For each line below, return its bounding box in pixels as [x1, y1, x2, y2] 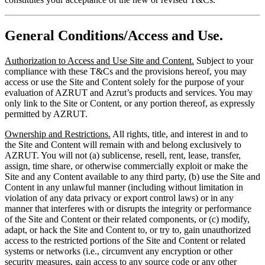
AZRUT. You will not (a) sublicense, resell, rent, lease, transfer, [5, 150, 241, 161]
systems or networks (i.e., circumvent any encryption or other [5, 246, 232, 257]
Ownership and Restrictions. [5, 129, 111, 140]
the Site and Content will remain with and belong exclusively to [5, 140, 241, 150]
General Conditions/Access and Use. [5, 28, 223, 44]
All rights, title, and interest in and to [111, 129, 248, 140]
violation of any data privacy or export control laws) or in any [5, 193, 234, 203]
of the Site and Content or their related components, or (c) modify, [5, 214, 250, 225]
